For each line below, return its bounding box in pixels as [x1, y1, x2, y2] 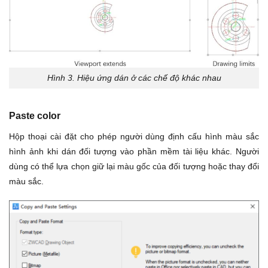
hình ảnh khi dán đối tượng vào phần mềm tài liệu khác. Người [9, 146, 259, 156]
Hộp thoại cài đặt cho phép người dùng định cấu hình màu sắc [9, 131, 259, 141]
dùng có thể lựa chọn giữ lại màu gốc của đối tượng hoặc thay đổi [9, 161, 259, 171]
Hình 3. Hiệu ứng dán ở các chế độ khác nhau [47, 73, 221, 83]
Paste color [9, 111, 60, 121]
